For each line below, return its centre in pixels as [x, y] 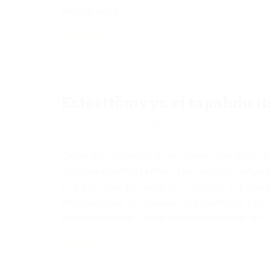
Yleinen [203, 124]
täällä [107, 11]
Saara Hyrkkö [146, 124]
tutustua [79, 11]
